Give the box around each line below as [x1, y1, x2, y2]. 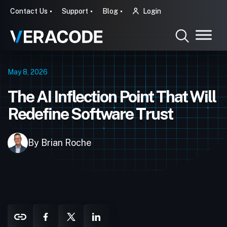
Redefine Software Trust [8, 104, 173, 123]
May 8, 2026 [8, 68, 48, 76]
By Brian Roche [28, 137, 92, 148]
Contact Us [10, 7, 48, 15]
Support [62, 7, 88, 15]
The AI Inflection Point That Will [8, 87, 216, 106]
